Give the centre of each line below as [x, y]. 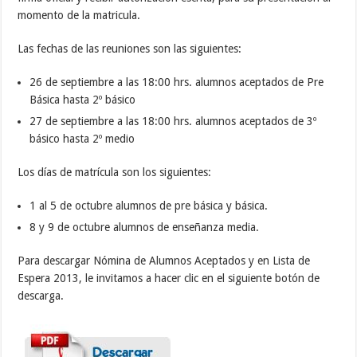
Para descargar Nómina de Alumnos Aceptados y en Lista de [164, 261]
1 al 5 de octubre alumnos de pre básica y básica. [149, 206]
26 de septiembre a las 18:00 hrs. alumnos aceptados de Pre [177, 82]
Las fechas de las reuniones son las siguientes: [130, 49]
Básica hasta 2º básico [83, 100]
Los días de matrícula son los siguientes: [115, 173]
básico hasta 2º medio [82, 139]
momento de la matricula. [79, 16]
